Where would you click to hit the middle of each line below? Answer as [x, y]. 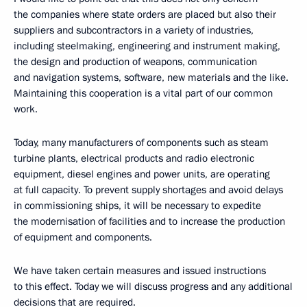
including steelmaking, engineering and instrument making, [147, 46]
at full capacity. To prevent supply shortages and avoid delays [148, 190]
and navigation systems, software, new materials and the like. [151, 77]
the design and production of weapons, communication [135, 62]
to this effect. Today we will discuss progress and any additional [153, 286]
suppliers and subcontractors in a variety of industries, [134, 30]
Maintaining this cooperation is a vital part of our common [143, 93]
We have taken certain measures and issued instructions [140, 271]
